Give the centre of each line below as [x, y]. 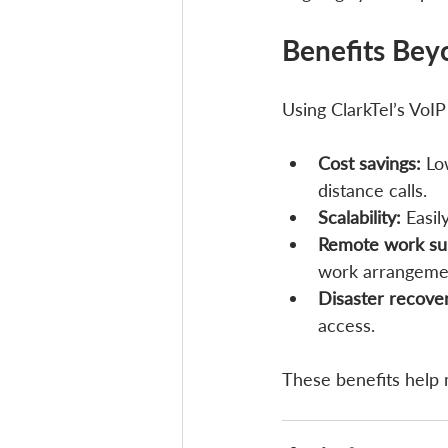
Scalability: [359, 217]
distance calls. [372, 190]
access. [346, 325]
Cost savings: [369, 163]
